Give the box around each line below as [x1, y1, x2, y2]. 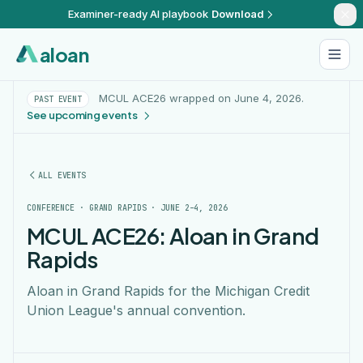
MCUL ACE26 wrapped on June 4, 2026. [96, 92, 304, 105]
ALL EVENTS [38, 169, 86, 181]
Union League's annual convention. [27, 302, 246, 318]
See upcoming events [27, 109, 138, 122]
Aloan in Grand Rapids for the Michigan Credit [27, 283, 310, 299]
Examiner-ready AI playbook [68, 7, 208, 20]
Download [211, 7, 264, 20]
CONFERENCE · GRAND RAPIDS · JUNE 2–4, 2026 [27, 203, 228, 213]
